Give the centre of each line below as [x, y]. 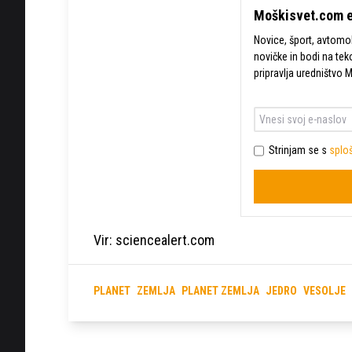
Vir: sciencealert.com [154, 240]
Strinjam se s [299, 150]
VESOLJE [324, 291]
